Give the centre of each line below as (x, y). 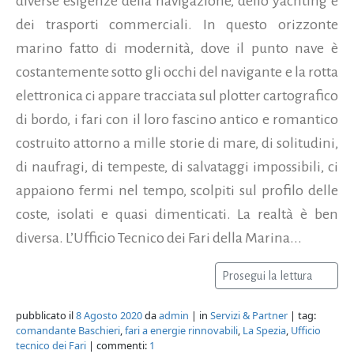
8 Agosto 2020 (109, 315)
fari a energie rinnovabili (181, 330)
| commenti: (118, 345)
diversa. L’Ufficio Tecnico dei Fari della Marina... (159, 237)
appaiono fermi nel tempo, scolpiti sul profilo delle (177, 190)
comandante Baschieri (68, 330)
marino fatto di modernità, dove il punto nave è (177, 48)
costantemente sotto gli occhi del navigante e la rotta (177, 72)
